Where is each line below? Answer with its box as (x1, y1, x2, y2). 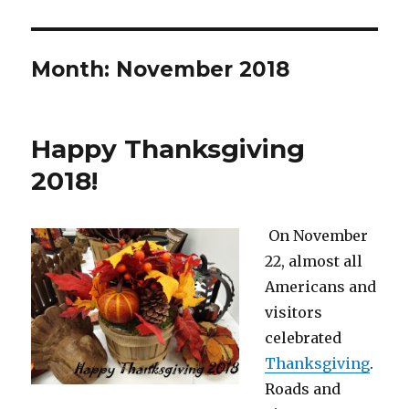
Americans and (265, 277, 377, 296)
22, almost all (265, 251, 363, 270)
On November (265, 225, 369, 245)
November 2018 (116, 56, 290, 82)
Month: (31, 56, 117, 82)
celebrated (265, 328, 342, 347)
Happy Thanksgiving (31, 132, 306, 164)
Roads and (265, 379, 341, 398)
